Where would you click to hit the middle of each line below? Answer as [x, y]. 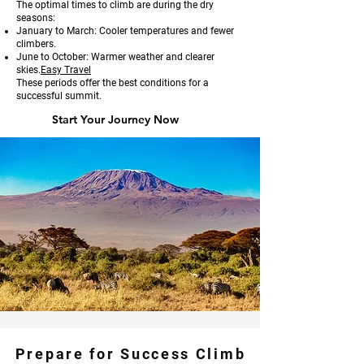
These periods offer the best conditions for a [113, 83]
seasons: [36, 18]
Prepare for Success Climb [130, 354]
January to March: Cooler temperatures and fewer [125, 31]
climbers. [36, 44]
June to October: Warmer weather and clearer [115, 57]
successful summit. [59, 96]
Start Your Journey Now [115, 119]
